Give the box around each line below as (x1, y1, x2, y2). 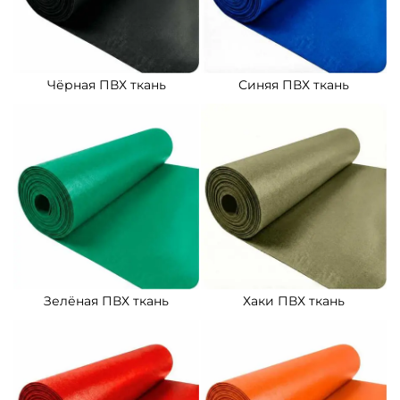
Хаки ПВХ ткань (243, 293, 345, 310)
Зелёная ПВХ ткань (44, 293, 169, 310)
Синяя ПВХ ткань (238, 77, 349, 94)
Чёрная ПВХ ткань (46, 77, 166, 94)
